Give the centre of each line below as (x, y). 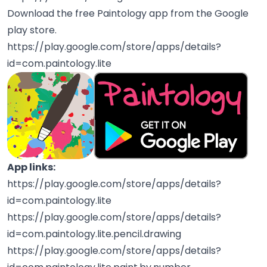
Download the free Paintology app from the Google (128, 13)
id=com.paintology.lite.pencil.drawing (94, 234)
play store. (32, 30)
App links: (31, 167)
